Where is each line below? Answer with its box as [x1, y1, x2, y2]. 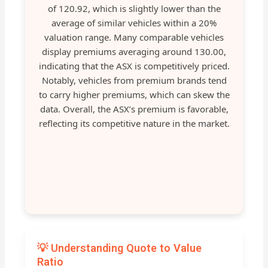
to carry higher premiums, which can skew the [38, 89, 230, 101]
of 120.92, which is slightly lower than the [47, 2, 221, 15]
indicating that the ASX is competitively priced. [38, 60, 230, 72]
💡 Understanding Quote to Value [37, 241, 202, 254]
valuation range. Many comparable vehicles [44, 31, 224, 44]
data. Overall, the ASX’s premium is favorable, [39, 103, 229, 115]
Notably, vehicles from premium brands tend [41, 74, 227, 87]
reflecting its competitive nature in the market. [38, 117, 230, 130]
